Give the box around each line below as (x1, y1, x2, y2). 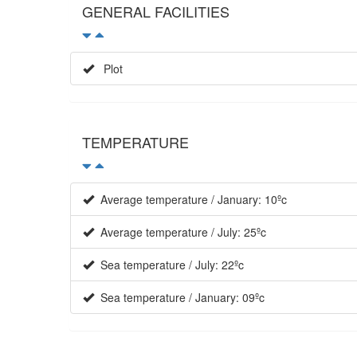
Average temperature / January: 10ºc (94, 190, 287, 207)
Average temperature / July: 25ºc (94, 223, 266, 240)
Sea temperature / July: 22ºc (94, 256, 244, 273)
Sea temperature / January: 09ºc (94, 288, 265, 305)
